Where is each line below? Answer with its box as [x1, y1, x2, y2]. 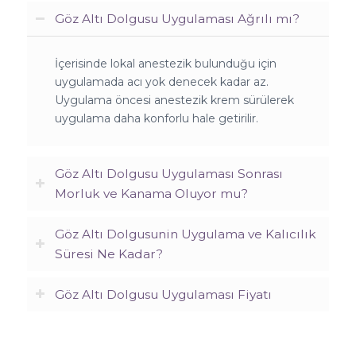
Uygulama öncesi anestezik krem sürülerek [54, 92, 294, 107]
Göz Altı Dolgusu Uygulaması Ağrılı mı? [54, 11, 300, 27]
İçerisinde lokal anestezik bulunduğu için [54, 56, 277, 71]
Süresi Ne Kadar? [54, 246, 163, 261]
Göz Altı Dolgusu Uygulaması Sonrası [54, 165, 283, 181]
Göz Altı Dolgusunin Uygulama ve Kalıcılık [54, 226, 316, 242]
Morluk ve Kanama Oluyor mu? [54, 185, 248, 201]
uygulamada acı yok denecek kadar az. [54, 74, 269, 89]
